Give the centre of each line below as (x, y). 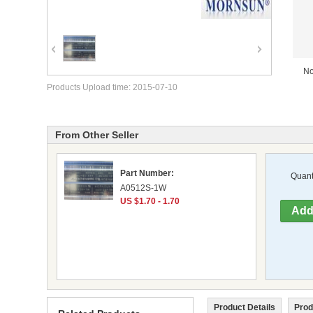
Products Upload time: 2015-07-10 (112, 87)
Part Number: (147, 173)
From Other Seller (97, 134)
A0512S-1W (143, 188)
